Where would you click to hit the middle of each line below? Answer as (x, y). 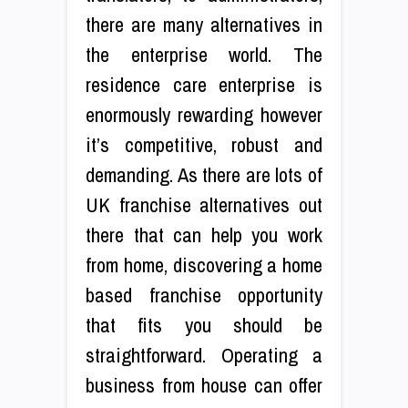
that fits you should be (204, 325)
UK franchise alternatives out (204, 204)
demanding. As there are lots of (204, 174)
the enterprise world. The (204, 54)
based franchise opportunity (204, 295)
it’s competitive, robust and (204, 144)
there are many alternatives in (204, 24)
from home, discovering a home (204, 265)
